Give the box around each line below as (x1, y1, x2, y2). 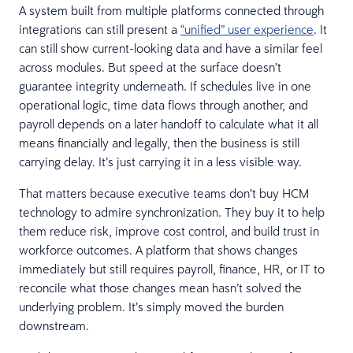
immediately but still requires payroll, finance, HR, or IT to (19, 260, 325, 277)
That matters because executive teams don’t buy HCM (19, 184, 309, 201)
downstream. (19, 317, 89, 333)
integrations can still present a (19, 20, 180, 37)
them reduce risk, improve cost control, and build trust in (19, 222, 319, 239)
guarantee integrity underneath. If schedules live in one (19, 77, 311, 94)
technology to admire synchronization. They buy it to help (19, 203, 325, 220)
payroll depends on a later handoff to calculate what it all (19, 115, 318, 132)
